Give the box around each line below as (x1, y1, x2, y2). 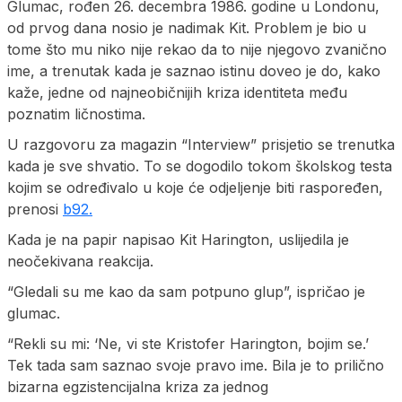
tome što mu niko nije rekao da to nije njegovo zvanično (7, 39, 387, 58)
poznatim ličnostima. (7, 104, 145, 123)
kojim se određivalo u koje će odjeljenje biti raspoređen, (7, 178, 383, 197)
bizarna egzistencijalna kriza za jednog (7, 377, 268, 396)
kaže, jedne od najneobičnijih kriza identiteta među (7, 83, 347, 101)
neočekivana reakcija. (7, 251, 153, 270)
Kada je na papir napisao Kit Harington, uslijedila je (7, 230, 349, 249)
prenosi (7, 199, 63, 218)
